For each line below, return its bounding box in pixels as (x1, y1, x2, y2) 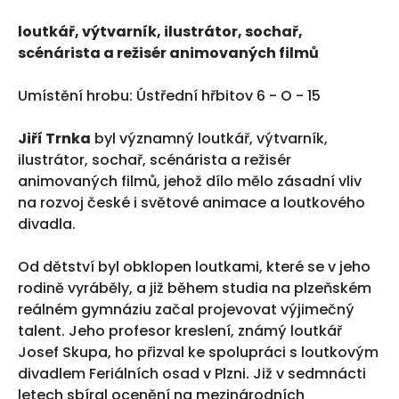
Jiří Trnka (18, 128, 91, 149)
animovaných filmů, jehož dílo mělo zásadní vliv (18, 171, 362, 191)
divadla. (18, 214, 76, 234)
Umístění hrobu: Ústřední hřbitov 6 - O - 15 (18, 85, 321, 106)
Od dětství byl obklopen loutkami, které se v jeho (18, 256, 370, 277)
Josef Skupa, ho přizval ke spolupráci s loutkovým (18, 342, 379, 362)
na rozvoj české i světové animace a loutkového (18, 192, 365, 213)
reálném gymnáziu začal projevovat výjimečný (18, 299, 354, 320)
